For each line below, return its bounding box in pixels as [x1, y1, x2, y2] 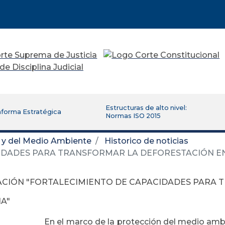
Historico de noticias [104, 136, 188, 146]
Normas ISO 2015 [105, 111, 161, 120]
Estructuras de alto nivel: [105, 103, 187, 111]
